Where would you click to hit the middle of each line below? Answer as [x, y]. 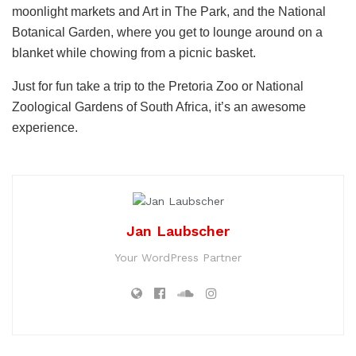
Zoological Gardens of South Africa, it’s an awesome [159, 106]
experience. [45, 127]
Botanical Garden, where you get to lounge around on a [167, 32]
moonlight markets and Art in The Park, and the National [169, 11]
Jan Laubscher [178, 231]
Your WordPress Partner [178, 258]
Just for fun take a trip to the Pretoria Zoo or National [158, 86]
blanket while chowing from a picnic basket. [134, 52]
